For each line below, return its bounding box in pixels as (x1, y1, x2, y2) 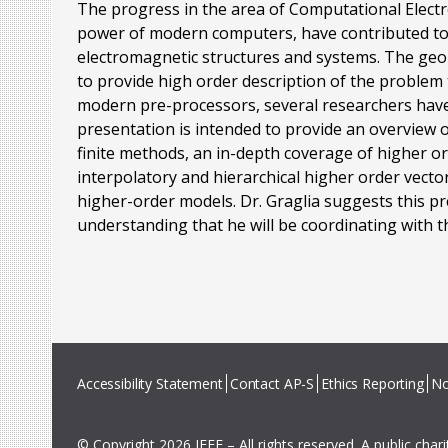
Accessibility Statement (77, 374, 223, 394)
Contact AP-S (229, 374, 315, 394)
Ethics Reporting (321, 374, 424, 394)
